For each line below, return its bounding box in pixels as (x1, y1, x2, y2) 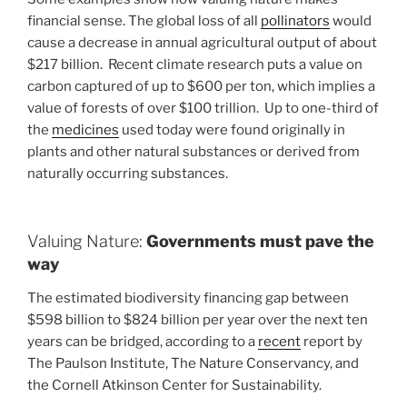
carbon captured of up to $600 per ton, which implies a (27, 78, 375, 95)
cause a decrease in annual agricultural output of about (27, 35, 377, 52)
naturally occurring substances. (27, 165, 228, 183)
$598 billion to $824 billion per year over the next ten (27, 312, 368, 329)
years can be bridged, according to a (27, 333, 258, 351)
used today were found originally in (119, 122, 345, 139)
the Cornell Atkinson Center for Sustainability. (27, 377, 324, 394)
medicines (52, 122, 119, 139)
